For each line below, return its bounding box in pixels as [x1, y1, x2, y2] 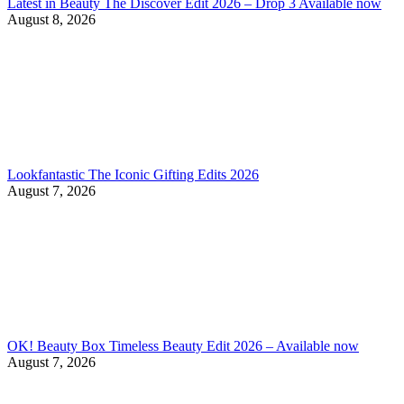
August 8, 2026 [7, 11, 96, 27]
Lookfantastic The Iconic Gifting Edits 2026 [7, 166, 259, 182]
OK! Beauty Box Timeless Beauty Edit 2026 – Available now [7, 337, 359, 353]
